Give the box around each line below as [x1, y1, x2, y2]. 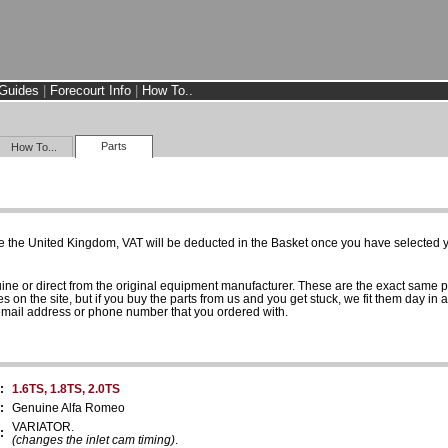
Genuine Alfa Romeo [12, 400, 125, 415]
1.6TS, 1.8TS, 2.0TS [12, 381, 120, 396]
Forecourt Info [50, 83, 131, 98]
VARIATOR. [12, 419, 74, 434]
